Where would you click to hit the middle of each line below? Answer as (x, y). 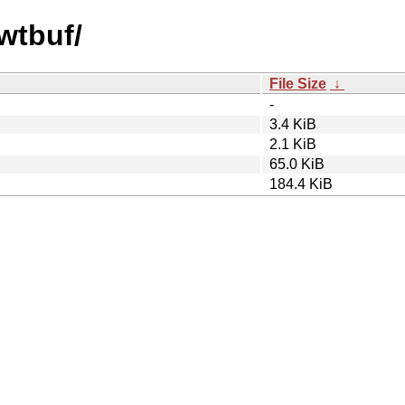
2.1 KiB (293, 144)
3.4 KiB (293, 124)
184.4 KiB (301, 184)
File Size (298, 83)
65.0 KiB (297, 164)
